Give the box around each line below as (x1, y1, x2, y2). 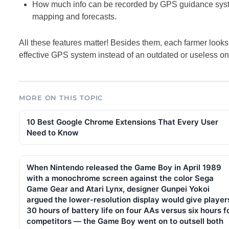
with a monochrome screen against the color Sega (27, 173, 214, 183)
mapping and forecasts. (32, 12, 117, 21)
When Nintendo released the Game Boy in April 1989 (27, 162, 221, 172)
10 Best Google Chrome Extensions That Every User (27, 117, 218, 127)
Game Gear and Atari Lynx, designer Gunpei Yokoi (27, 184, 210, 194)
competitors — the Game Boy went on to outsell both (27, 216, 223, 226)
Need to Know (27, 127, 79, 138)
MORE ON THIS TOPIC (19, 93, 103, 102)
